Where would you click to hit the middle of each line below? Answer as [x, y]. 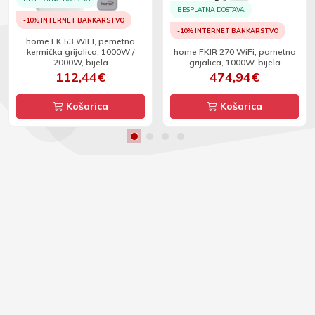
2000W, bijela [81, 62]
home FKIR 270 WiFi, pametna [234, 52]
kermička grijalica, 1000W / [81, 52]
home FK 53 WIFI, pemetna [81, 41]
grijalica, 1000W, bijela [234, 62]
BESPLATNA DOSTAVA [211, 9]
